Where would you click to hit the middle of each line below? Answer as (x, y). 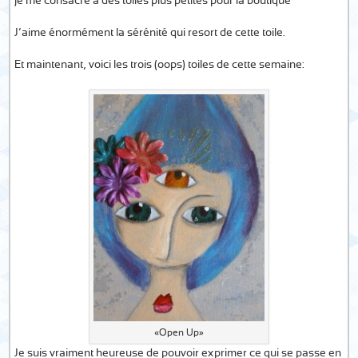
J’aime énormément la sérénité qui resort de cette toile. (150, 33)
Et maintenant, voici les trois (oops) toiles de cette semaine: (160, 65)
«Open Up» (179, 333)
